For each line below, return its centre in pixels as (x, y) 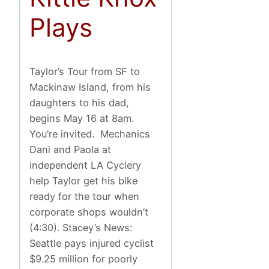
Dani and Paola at (71, 150)
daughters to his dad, (80, 103)
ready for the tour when (85, 197)
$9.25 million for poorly (84, 259)
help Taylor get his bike (84, 181)
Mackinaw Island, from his (90, 87)
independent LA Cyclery (86, 165)
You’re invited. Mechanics (90, 134)
